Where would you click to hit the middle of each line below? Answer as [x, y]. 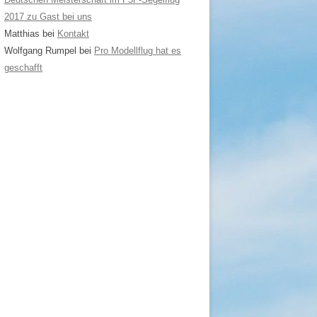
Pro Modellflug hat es [138, 51]
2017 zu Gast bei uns [48, 17]
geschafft [23, 68]
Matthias [22, 34]
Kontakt [73, 34]
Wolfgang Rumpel [40, 51]
